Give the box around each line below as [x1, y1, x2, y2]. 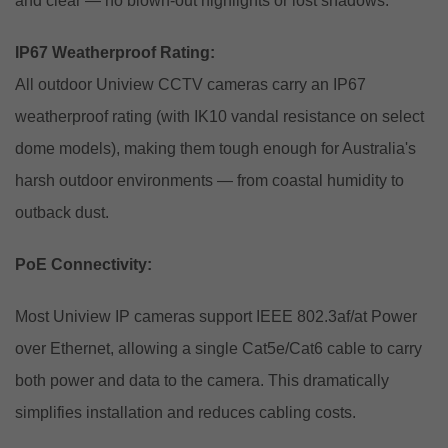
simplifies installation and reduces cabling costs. [15, 403, 356, 421]
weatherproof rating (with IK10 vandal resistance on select [15, 107, 424, 125]
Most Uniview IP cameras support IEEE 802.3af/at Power [15, 307, 417, 325]
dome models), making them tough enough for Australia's [15, 139, 416, 157]
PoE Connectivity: [15, 255, 152, 273]
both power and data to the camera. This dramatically [15, 371, 389, 389]
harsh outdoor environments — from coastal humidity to [15, 171, 404, 189]
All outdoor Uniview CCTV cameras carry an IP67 [15, 75, 366, 93]
